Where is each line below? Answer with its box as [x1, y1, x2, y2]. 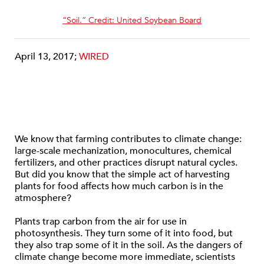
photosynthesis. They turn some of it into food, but [15, 227, 233, 240]
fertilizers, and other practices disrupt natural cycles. [15, 156, 237, 169]
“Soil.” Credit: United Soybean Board [62, 15, 202, 26]
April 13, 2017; [15, 50, 79, 63]
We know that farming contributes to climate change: [15, 133, 242, 146]
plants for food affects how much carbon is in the [15, 180, 223, 193]
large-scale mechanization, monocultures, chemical [15, 144, 232, 157]
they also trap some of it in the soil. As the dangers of [15, 239, 242, 252]
